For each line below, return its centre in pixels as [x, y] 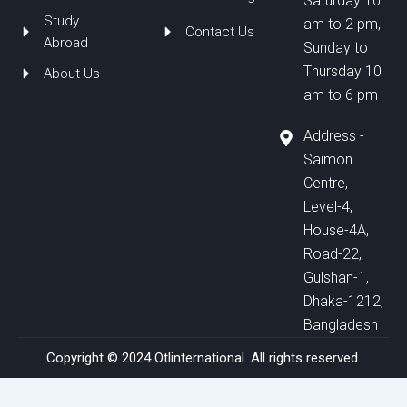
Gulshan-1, [336, 278]
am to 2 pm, [342, 25]
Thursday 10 [342, 72]
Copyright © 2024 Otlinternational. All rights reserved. [203, 358]
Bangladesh [340, 325]
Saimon [328, 160]
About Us [71, 74]
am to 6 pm [340, 95]
